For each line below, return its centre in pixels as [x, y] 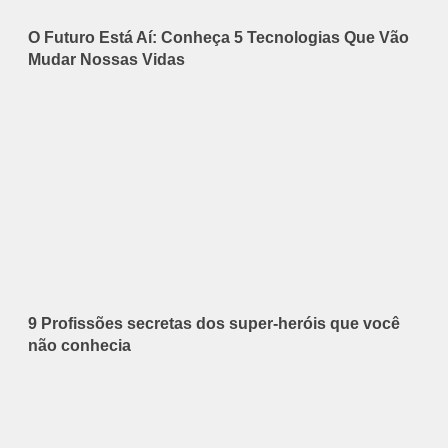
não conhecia [79, 346]
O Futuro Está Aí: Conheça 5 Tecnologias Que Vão [218, 38]
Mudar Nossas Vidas [106, 60]
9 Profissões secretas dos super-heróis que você [214, 324]
